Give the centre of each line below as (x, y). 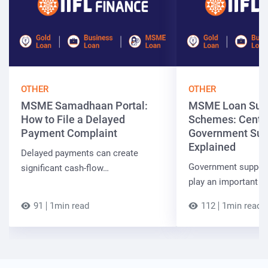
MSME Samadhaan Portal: (84, 106)
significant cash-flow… (65, 168)
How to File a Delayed (73, 120)
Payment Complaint (69, 133)
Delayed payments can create (80, 153)
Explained (212, 147)
